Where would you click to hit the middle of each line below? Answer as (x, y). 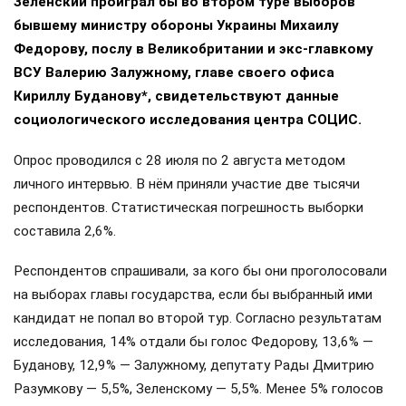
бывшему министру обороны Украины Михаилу (176, 329)
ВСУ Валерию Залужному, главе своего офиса (174, 376)
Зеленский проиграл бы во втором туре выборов (184, 305)
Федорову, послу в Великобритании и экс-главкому (193, 352)
